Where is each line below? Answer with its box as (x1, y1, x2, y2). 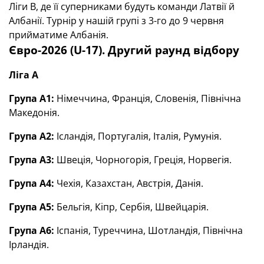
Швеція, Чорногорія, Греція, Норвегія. (57, 153, 232, 166)
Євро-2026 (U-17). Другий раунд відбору (9, 42, 239, 57)
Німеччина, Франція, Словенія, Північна (57, 92, 241, 105)
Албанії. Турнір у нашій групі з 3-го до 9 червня (9, 14, 224, 27)
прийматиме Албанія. (9, 28, 108, 41)
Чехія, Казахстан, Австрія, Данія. (57, 177, 203, 190)
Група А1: (9, 92, 57, 105)
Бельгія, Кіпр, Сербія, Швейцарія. (57, 200, 209, 213)
